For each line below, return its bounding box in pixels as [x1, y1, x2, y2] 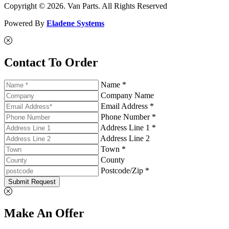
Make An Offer [4, 206, 84, 220]
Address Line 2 [100, 133, 150, 143]
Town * [101, 144, 126, 153]
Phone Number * [101, 112, 156, 121]
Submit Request [8, 177, 56, 186]
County [101, 155, 125, 164]
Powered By [4, 19, 47, 28]
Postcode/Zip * [101, 166, 149, 175]
